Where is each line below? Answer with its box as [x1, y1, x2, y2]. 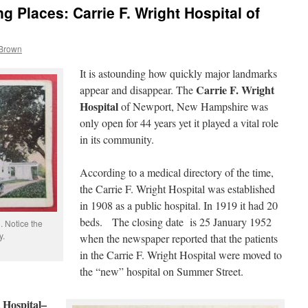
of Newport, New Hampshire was [118, 99, 268, 113]
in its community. [80, 132, 154, 146]
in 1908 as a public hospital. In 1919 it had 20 [80, 198, 278, 212]
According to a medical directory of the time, [80, 165, 274, 179]
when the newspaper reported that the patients [80, 231, 278, 245]
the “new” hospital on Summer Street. [80, 264, 243, 278]
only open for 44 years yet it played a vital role [80, 115, 278, 130]
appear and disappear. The [80, 82, 196, 97]
